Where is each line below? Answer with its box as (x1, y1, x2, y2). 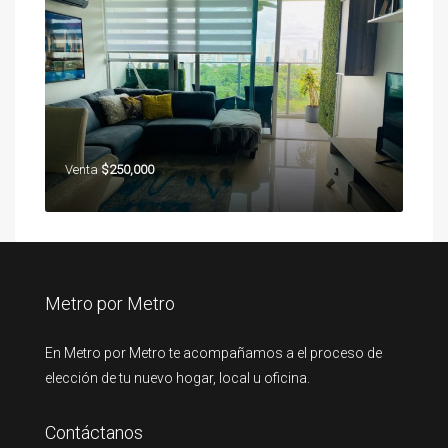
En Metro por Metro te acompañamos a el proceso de (45, 345, 382, 361)
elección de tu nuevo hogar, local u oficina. (45, 370, 310, 386)
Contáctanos (45, 422, 143, 443)
